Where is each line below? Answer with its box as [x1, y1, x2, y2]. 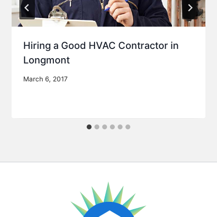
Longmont [23, 54, 70, 66]
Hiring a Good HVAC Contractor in [23, 40, 179, 52]
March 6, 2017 [23, 75, 68, 83]
